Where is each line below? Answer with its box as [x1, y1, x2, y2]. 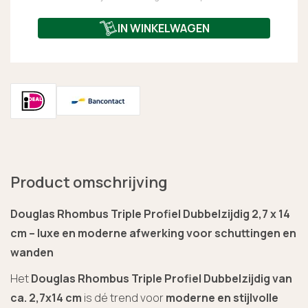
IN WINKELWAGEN [117, 21, 210, 36]
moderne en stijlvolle [166, 289, 278, 305]
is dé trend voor [82, 289, 166, 305]
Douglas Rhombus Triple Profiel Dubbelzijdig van [31, 270, 292, 286]
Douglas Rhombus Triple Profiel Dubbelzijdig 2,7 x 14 [10, 206, 290, 221]
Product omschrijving [10, 171, 168, 192]
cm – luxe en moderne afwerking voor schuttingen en [10, 225, 296, 241]
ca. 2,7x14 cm [10, 289, 82, 305]
